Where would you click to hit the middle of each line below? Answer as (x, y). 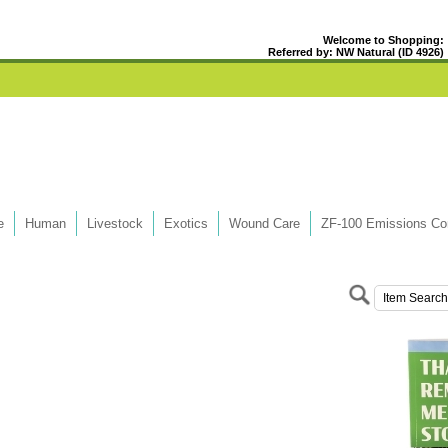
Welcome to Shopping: (383, 40)
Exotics (186, 223)
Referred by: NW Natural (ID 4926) (356, 52)
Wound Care (264, 223)
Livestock (115, 223)
